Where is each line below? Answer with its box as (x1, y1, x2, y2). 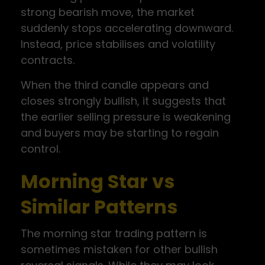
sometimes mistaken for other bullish (21, 242, 218, 257)
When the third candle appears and (21, 77, 209, 92)
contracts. (21, 53, 75, 67)
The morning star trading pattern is (21, 226, 207, 241)
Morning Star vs (21, 168, 174, 195)
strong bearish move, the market (21, 5, 195, 20)
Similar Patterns (21, 193, 177, 220)
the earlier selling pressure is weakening (21, 109, 231, 124)
